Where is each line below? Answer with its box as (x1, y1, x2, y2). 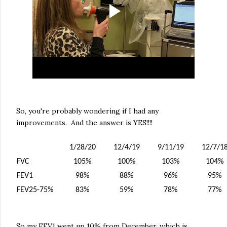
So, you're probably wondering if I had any (16, 106, 159, 116)
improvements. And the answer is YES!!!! (16, 118, 153, 127)
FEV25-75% (17, 186, 53, 194)
